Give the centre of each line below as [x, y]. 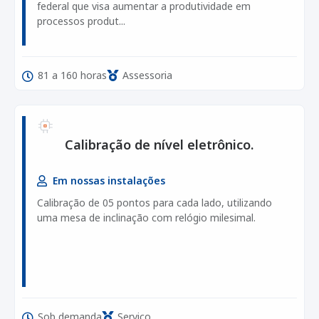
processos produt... [81, 21]
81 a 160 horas [72, 75]
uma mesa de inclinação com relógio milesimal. [146, 218]
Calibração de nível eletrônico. [159, 144]
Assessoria [147, 75]
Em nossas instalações [109, 181]
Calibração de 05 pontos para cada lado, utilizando [155, 203]
